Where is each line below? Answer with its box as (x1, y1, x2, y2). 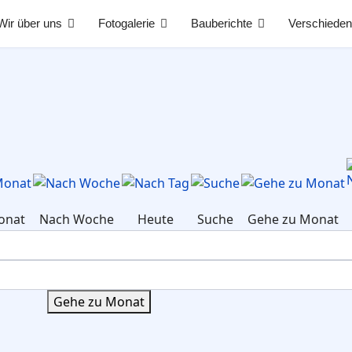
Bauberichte (191, 16, 252, 30)
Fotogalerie (98, 16, 155, 30)
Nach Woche (39, 211, 114, 228)
